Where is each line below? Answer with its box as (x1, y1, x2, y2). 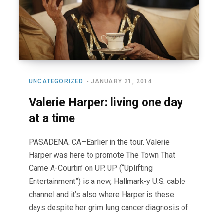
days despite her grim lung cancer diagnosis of (29, 203, 188, 213)
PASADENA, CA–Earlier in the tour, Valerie (29, 137, 170, 147)
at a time (29, 111, 75, 126)
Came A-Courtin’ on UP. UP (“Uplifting (29, 163, 153, 173)
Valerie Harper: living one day (29, 95, 183, 109)
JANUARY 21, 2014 (91, 78, 152, 85)
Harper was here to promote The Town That (29, 150, 175, 160)
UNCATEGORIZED (29, 78, 84, 85)
